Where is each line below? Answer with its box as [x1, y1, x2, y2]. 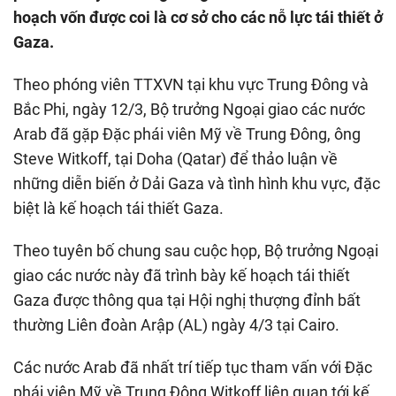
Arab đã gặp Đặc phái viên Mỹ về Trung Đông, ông [13, 124, 361, 143]
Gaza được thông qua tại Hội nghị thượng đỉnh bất [13, 290, 361, 309]
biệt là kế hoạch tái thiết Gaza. [13, 198, 224, 217]
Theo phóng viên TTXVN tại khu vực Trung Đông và [13, 74, 369, 94]
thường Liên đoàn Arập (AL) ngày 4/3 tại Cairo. [13, 315, 339, 334]
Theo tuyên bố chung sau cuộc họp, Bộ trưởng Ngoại [13, 240, 378, 260]
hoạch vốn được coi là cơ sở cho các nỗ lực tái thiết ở [13, 7, 383, 27]
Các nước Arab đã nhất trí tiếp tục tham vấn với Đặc [13, 357, 372, 377]
